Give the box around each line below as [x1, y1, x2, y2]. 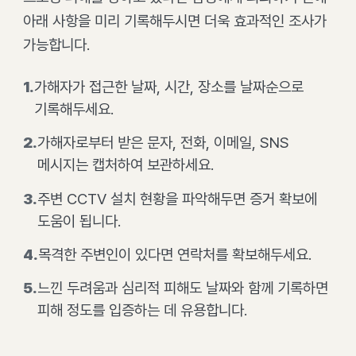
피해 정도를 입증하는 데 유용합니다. [37, 301, 247, 320]
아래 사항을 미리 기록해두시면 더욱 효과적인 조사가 [22, 12, 327, 31]
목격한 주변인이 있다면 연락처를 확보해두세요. [37, 245, 311, 264]
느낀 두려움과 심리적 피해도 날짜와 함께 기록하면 [37, 279, 328, 298]
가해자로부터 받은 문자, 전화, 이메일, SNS [37, 133, 289, 153]
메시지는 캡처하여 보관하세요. [37, 156, 214, 175]
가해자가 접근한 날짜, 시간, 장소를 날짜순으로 [33, 78, 304, 97]
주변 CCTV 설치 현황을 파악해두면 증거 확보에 [37, 189, 317, 208]
